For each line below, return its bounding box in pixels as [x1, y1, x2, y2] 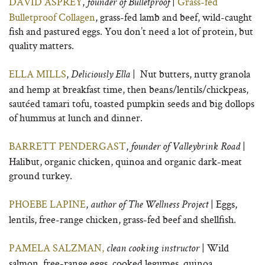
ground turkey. [9, 169, 72, 182]
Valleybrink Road [172, 142, 240, 153]
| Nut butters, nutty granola [130, 67, 250, 80]
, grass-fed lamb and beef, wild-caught [95, 10, 252, 24]
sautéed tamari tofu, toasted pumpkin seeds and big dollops [9, 96, 254, 110]
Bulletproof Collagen [9, 10, 95, 24]
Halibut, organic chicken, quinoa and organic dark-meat [9, 154, 242, 168]
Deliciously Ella [71, 70, 130, 80]
